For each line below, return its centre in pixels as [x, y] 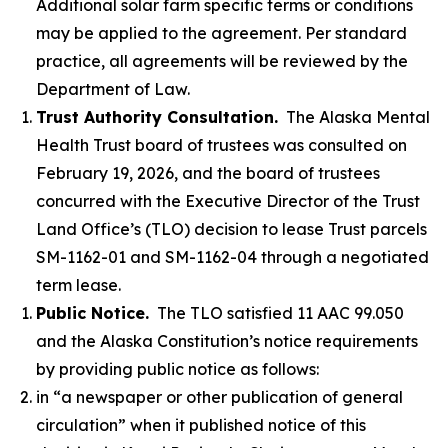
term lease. [78, 285]
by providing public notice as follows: [177, 369]
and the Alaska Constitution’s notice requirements [227, 341]
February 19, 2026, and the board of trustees [208, 173]
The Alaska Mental [354, 117]
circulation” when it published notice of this [201, 425]
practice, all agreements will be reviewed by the [222, 61]
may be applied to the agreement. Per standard [221, 33]
